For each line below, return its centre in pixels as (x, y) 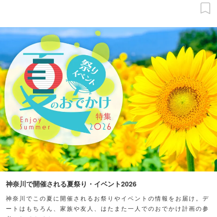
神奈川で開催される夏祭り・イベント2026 (71, 184)
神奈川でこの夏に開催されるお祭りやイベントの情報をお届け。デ (108, 198)
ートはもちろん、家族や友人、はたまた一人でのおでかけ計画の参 (108, 208)
